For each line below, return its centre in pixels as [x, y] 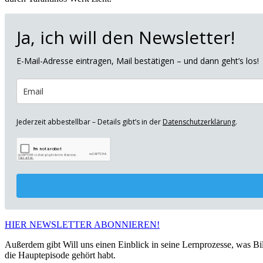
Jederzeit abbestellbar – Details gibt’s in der [90, 122]
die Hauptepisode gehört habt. [60, 255]
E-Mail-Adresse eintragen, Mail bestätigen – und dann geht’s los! [138, 60]
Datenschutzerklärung [199, 122]
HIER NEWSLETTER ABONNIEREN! [82, 224]
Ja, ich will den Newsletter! [126, 37]
